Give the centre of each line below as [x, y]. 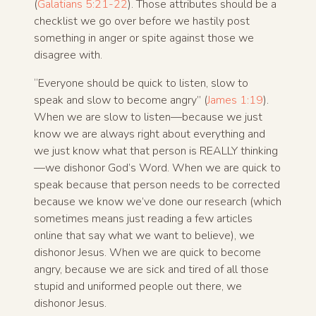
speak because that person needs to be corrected [157, 185]
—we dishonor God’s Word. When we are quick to [157, 168]
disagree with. [68, 55]
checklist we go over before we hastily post [142, 22]
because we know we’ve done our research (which [158, 202]
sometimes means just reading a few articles [143, 219]
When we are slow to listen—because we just [148, 117]
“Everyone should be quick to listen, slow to [141, 84]
